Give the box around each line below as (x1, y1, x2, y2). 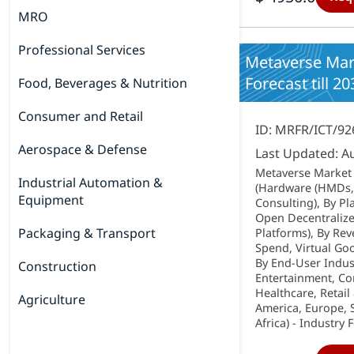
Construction (18, 258, 97, 275)
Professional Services (18, 41, 146, 58)
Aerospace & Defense (18, 141, 148, 158)
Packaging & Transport (18, 224, 156, 242)
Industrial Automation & (18, 174, 164, 191)
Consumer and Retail (18, 107, 144, 125)
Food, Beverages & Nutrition (18, 74, 188, 92)
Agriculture (18, 291, 86, 308)
